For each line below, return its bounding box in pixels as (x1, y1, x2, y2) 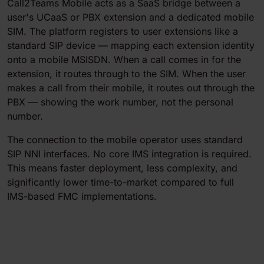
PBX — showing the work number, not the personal (7, 95, 233, 108)
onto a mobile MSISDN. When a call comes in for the (7, 53, 241, 65)
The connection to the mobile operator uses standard (7, 133, 243, 146)
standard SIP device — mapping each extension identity (7, 39, 255, 51)
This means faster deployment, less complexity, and (7, 161, 237, 174)
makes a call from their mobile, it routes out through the (7, 81, 255, 94)
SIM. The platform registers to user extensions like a (7, 25, 238, 37)
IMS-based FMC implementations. (7, 190, 157, 202)
